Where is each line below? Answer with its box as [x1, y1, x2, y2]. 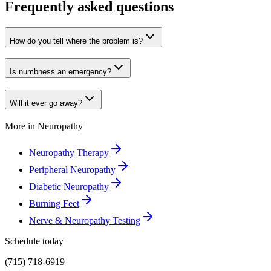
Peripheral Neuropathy [29, 164, 116, 175]
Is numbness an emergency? [10, 67, 111, 77]
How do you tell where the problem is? [10, 36, 143, 45]
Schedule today [5, 235, 64, 246]
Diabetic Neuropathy [29, 181, 109, 192]
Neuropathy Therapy [29, 147, 109, 158]
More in [5, 120, 38, 131]
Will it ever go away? [10, 99, 82, 108]
